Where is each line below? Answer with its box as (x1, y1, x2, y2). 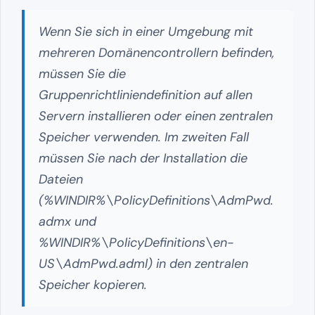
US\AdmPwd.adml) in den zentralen (39, 255, 248, 272)
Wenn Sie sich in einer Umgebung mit (39, 22, 253, 40)
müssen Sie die (39, 65, 126, 82)
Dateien (39, 170, 83, 188)
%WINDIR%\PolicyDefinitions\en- (39, 233, 233, 251)
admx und (39, 212, 96, 230)
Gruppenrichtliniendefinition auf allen (39, 86, 252, 103)
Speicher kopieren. (39, 276, 147, 293)
